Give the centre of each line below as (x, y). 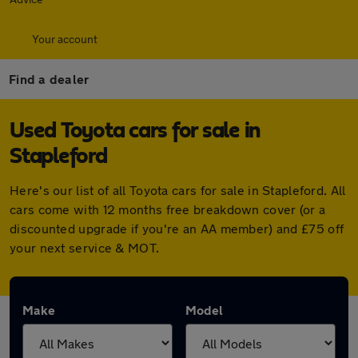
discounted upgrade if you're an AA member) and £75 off (177, 228)
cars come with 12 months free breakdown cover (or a (168, 209)
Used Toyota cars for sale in (135, 131)
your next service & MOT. (85, 247)
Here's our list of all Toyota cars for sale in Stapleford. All (178, 190)
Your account (65, 39)
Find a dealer (49, 79)
